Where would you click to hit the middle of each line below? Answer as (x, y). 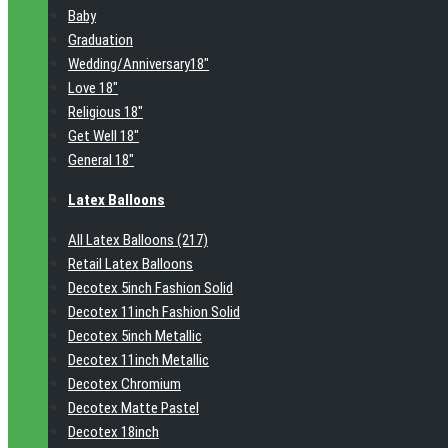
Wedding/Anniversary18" (138, 64)
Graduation (100, 40)
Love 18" (93, 88)
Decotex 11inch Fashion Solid (154, 312)
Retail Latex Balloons (130, 264)
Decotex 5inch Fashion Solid (150, 288)
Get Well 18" (103, 136)
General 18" (101, 160)
